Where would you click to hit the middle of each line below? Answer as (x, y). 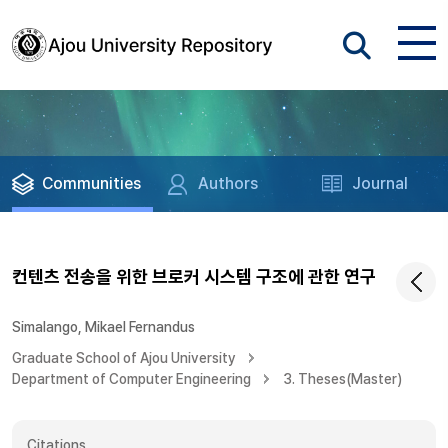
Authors (228, 183)
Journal (380, 183)
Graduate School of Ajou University (124, 358)
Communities (91, 183)
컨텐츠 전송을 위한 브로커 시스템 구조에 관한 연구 (194, 276)
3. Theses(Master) (342, 379)
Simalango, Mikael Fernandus (103, 327)
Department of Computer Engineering (131, 379)
